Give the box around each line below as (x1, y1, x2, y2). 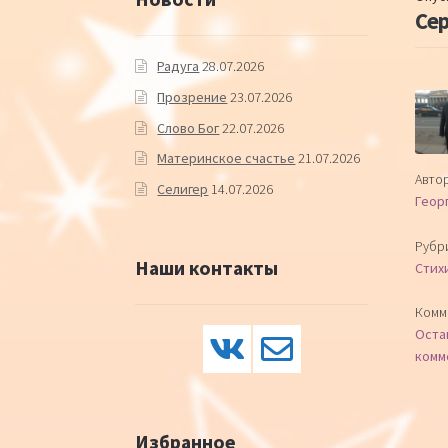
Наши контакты (134, 254, 278, 280)
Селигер (157, 179, 209, 198)
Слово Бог (157, 118, 220, 137)
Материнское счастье (157, 149, 296, 168)
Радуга (157, 57, 200, 76)
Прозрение (157, 88, 228, 106)
